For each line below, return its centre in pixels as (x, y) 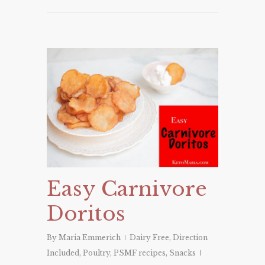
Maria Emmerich (90, 238)
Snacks (182, 253)
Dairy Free (149, 238)
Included (63, 253)
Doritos (86, 214)
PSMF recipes (140, 253)
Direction (190, 238)
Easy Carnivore (127, 189)
